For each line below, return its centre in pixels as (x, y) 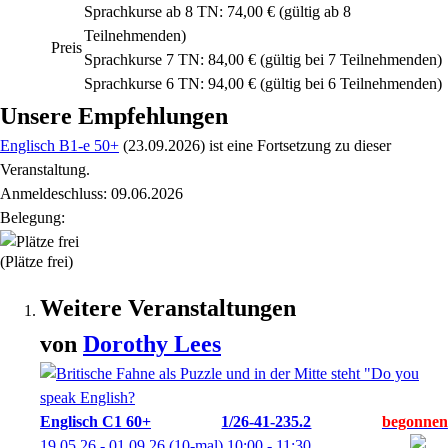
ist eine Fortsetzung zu (279, 145)
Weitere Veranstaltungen (168, 308)
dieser (372, 145)
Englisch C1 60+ (95, 421)
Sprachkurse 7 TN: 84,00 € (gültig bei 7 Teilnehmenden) (263, 59)
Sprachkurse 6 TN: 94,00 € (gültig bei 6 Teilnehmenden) (263, 83)
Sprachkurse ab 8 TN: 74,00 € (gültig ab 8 (217, 11)
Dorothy (128, 344)
